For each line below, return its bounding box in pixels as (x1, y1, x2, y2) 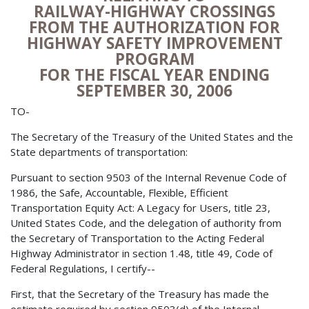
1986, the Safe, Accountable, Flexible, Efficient (10, 186, 228, 200)
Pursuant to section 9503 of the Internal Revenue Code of (10, 170, 286, 185)
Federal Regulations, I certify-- (10, 261, 155, 276)
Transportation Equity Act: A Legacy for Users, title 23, (10, 201, 270, 215)
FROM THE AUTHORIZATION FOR (29, 16, 280, 38)
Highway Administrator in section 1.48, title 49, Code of (10, 246, 272, 261)
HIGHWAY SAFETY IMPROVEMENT (26, 32, 283, 54)
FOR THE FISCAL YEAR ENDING (39, 63, 270, 86)
